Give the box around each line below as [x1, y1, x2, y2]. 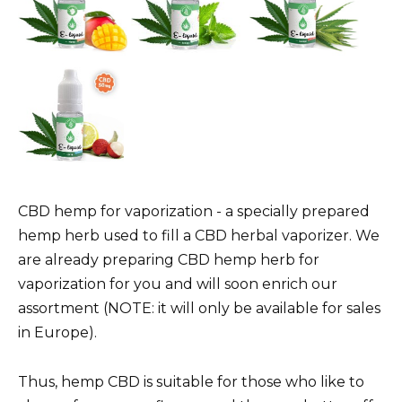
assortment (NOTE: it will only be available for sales [18, 300, 380, 318]
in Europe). [18, 324, 97, 342]
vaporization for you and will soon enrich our [18, 275, 337, 293]
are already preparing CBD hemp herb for [18, 251, 319, 269]
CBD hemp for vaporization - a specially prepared [18, 203, 370, 221]
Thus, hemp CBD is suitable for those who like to [18, 372, 364, 390]
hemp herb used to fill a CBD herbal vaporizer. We [18, 227, 380, 245]
